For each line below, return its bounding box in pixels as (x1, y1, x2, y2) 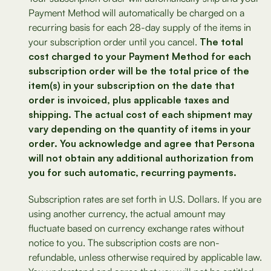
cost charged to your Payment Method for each (28, 50, 251, 62)
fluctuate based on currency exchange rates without (28, 222, 244, 234)
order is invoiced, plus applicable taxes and (28, 94, 229, 106)
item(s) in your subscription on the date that (28, 79, 235, 91)
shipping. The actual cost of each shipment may (28, 108, 252, 120)
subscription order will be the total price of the (28, 65, 249, 77)
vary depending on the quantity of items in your (28, 123, 251, 135)
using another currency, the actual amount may (28, 207, 226, 220)
